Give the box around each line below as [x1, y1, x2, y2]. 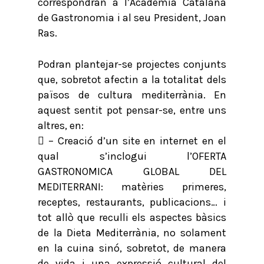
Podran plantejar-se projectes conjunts [38, 58, 226, 71]
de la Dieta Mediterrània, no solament [38, 226, 226, 239]
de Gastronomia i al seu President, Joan [38, 11, 226, 24]
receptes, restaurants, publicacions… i [38, 196, 226, 209]
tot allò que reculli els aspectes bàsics [38, 211, 226, 224]
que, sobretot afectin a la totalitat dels [38, 73, 226, 86]
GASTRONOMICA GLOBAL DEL [38, 165, 226, 178]
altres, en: [38, 119, 84, 132]
